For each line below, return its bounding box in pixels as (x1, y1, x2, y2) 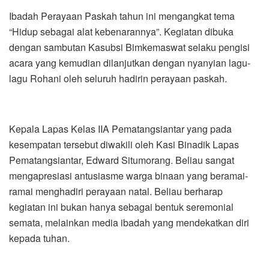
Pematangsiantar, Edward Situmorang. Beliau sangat (9, 153, 234, 167)
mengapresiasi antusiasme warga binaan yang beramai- (9, 168, 248, 183)
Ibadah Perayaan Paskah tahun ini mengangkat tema (9, 8, 235, 23)
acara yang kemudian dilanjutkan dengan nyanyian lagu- (9, 55, 250, 70)
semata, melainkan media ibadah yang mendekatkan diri (9, 215, 249, 229)
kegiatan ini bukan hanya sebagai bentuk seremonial (9, 199, 234, 214)
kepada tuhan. (9, 231, 70, 245)
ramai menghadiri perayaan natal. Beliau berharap (9, 184, 223, 198)
